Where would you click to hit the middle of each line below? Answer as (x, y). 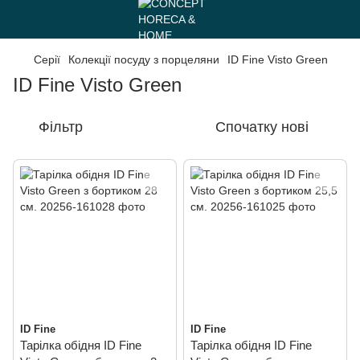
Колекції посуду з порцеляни (144, 59)
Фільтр (61, 127)
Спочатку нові (262, 127)
